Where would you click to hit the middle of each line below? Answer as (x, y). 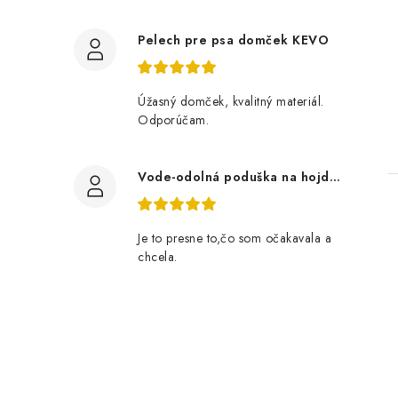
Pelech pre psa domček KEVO (233, 40)
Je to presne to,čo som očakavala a (235, 238)
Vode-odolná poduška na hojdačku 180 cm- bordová (334, 177)
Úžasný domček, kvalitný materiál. (231, 101)
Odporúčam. (173, 120)
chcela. (158, 257)
